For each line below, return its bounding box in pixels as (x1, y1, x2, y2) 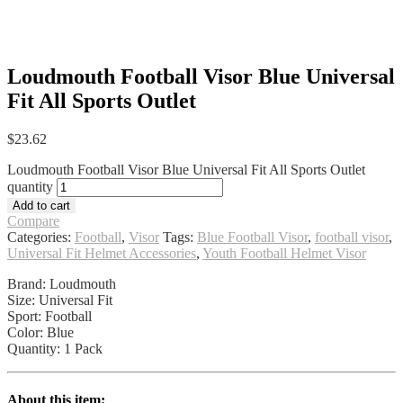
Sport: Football (7, 309, 92, 325)
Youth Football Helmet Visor (202, 246, 366, 262)
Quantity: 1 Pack (7, 341, 103, 357)
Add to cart (13, 199, 70, 213)
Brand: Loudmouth (7, 276, 116, 292)
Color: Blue (7, 325, 74, 341)
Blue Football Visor (197, 229, 308, 246)
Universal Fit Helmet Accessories (7, 246, 196, 262)
